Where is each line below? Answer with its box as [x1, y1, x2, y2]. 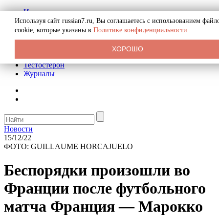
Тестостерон [23, 61, 65, 69]
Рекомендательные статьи [23, 52, 109, 60]
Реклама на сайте [23, 34, 81, 43]
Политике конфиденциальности [93, 26, 187, 34]
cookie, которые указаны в [15, 26, 93, 34]
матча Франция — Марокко [4, 197, 203, 216]
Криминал [23, 25, 58, 34]
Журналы [23, 69, 55, 78]
